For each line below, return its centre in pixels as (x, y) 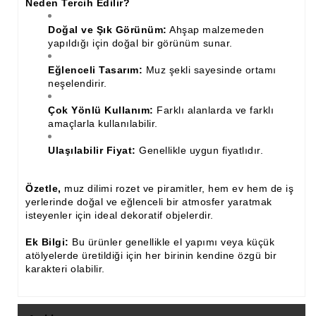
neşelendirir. (78, 83)
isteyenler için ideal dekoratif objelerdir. (120, 215)
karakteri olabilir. (65, 268)
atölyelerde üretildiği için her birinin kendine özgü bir (151, 255)
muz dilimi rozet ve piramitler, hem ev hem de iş (177, 188)
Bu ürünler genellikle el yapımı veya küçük (171, 242)
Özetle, (43, 188)
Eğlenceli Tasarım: (95, 69)
